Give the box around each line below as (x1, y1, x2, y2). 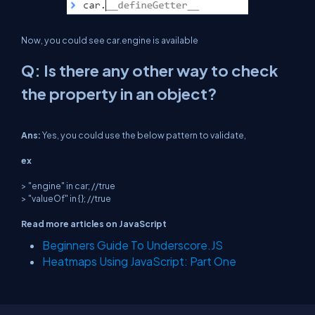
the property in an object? (21, 84, 217, 103)
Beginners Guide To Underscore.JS (42, 238, 223, 252)
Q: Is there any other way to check (21, 60, 278, 80)
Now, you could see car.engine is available (21, 34, 198, 46)
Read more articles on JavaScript (21, 218, 167, 229)
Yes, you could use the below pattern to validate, (42, 129, 246, 141)
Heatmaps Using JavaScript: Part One (42, 255, 236, 268)
